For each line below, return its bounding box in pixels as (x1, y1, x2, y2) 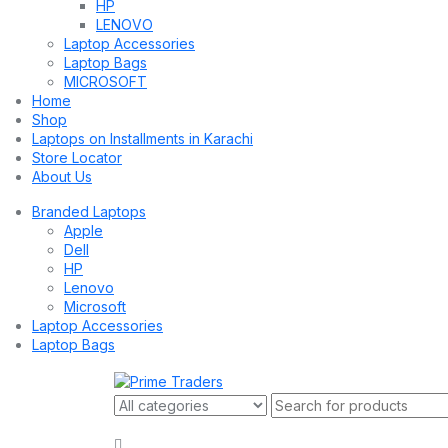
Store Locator (32, 148, 122, 166)
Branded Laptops (32, 202, 146, 220)
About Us (32, 167, 92, 185)
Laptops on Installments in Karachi (32, 129, 253, 147)
